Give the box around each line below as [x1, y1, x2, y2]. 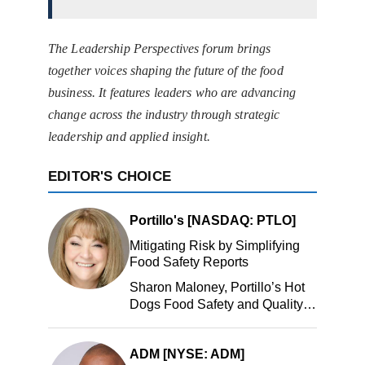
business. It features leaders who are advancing [48, 86, 296, 100]
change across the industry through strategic [48, 108, 280, 122]
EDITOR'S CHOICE [48, 169, 171, 185]
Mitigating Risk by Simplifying [130, 239, 300, 253]
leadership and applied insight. [48, 130, 210, 144]
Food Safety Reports [130, 255, 248, 270]
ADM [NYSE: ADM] [130, 347, 244, 362]
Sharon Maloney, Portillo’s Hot [130, 280, 305, 295]
